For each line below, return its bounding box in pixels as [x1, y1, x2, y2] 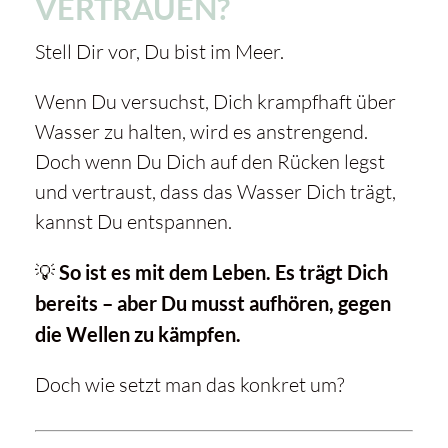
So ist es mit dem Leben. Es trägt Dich [58, 260, 388, 285]
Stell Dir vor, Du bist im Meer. [34, 39, 284, 65]
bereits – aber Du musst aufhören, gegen [34, 291, 391, 316]
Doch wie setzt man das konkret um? [34, 372, 344, 398]
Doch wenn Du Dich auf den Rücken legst [34, 149, 385, 175]
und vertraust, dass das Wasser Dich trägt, [34, 179, 396, 205]
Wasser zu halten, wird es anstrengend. [34, 119, 368, 145]
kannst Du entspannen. [34, 209, 232, 235]
